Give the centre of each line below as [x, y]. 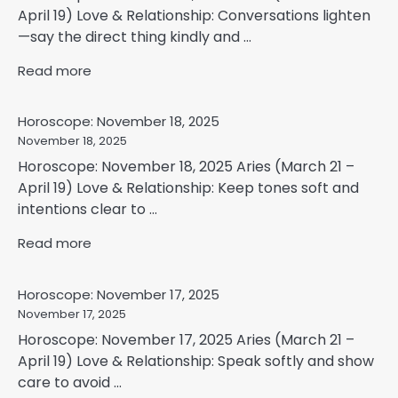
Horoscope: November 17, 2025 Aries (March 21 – [186, 339]
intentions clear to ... [88, 210]
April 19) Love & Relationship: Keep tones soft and [188, 188]
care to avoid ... [70, 382]
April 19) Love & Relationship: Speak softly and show [196, 361]
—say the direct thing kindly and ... [135, 36]
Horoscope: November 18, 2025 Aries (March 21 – [186, 167]
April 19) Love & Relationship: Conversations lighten [194, 15]
